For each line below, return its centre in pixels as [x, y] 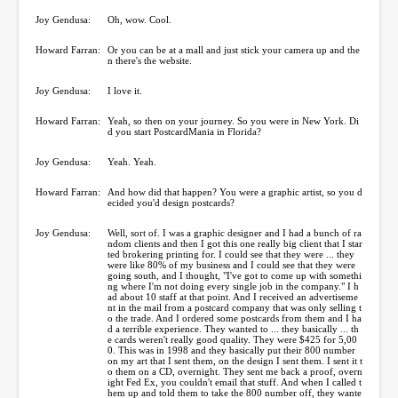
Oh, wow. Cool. [139, 19]
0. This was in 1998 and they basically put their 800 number [231, 350]
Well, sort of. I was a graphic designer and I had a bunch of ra [235, 232]
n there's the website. [150, 60]
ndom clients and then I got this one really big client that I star [235, 243]
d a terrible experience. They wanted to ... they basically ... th [233, 328]
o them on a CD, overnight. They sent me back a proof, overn [235, 371]
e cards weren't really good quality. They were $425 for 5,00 [232, 339]
